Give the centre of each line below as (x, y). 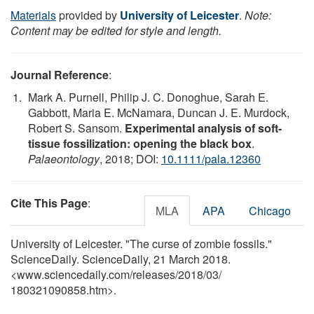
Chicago (270, 210)
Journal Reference (60, 74)
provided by (88, 15)
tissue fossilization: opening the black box (140, 143)
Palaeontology (64, 158)
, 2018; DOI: (130, 158)
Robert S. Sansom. (76, 128)
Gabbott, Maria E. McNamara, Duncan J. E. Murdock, (159, 112)
